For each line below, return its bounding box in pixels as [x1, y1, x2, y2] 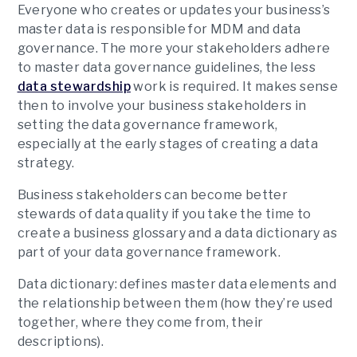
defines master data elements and [116, 277, 337, 292]
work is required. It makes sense [130, 79, 339, 94]
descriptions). [17, 334, 104, 349]
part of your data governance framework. [17, 245, 284, 260]
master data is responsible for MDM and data [17, 22, 301, 37]
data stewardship [17, 79, 131, 94]
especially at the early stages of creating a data [17, 136, 319, 151]
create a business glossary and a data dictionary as [17, 226, 337, 241]
